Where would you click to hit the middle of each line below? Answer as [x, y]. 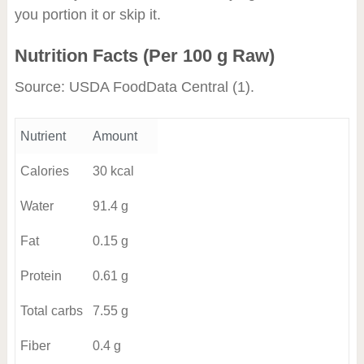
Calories [44, 171]
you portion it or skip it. [87, 15]
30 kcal [113, 171]
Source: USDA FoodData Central [123, 87]
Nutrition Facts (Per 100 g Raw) [144, 56]
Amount [115, 136]
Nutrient [43, 136]
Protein [41, 276]
